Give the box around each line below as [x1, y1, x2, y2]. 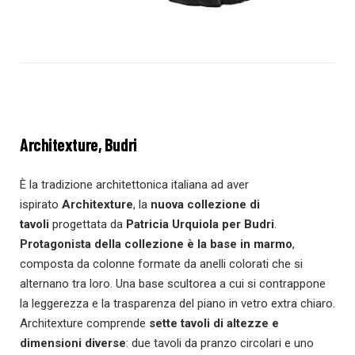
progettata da [49, 217, 126, 232]
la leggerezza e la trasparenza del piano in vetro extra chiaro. [20, 296, 335, 311]
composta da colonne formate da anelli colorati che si [20, 257, 303, 272]
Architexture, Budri [20, 134, 137, 155]
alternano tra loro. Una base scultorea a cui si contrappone [20, 277, 326, 292]
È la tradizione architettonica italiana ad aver [20, 177, 249, 193]
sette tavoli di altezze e [149, 316, 279, 331]
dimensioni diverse [20, 336, 126, 351]
